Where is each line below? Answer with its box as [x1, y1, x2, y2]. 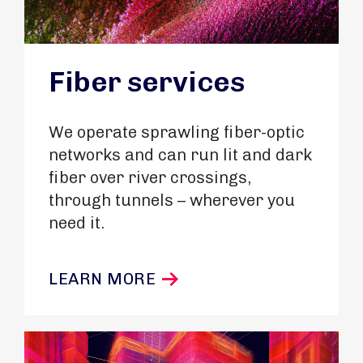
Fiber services [49, 65, 245, 99]
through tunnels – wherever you [49, 190, 295, 210]
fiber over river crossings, [49, 168, 251, 187]
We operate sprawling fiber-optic [49, 122, 305, 142]
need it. [49, 213, 105, 233]
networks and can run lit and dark [49, 145, 312, 164]
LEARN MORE [49, 269, 156, 288]
